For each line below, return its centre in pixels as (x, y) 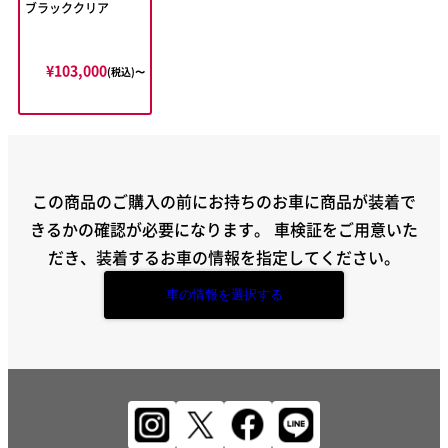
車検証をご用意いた (346, 228)
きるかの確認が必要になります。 (152, 228)
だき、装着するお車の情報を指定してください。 (224, 256)
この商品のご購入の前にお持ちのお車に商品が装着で (224, 200)
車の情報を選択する (224, 294)
